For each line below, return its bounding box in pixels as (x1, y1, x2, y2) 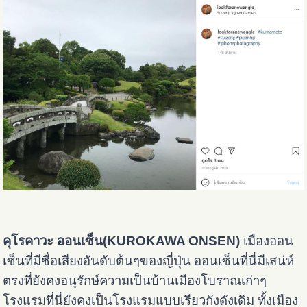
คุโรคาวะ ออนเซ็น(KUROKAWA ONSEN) (3, 233, 241, 248)
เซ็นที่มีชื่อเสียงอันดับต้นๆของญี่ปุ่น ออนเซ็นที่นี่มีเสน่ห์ (3, 253, 295, 268)
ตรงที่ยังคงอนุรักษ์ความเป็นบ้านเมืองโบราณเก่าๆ (3, 273, 267, 288)
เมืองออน (240, 233, 294, 248)
